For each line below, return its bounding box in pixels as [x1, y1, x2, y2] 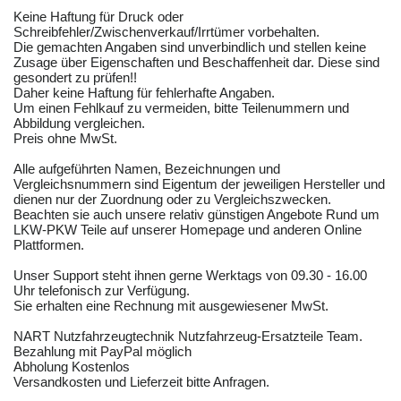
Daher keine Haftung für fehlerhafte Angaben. [13, 85, 275, 101]
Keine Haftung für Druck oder [13, 9, 183, 25]
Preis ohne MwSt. [13, 131, 117, 147]
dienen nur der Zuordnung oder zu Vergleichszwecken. [13, 192, 331, 208]
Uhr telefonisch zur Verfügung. [13, 283, 190, 299]
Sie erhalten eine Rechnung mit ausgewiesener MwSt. [13, 298, 328, 314]
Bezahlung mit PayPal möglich [13, 344, 192, 360]
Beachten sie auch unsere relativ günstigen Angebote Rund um [13, 207, 380, 223]
